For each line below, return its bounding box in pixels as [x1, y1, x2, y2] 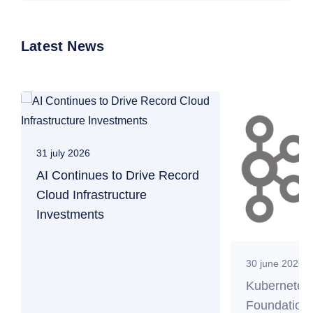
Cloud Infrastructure [36, 187, 147, 202]
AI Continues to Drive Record [36, 168, 199, 182]
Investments [36, 207, 104, 221]
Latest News [21, 38, 105, 54]
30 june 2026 [246, 257, 304, 269]
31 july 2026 [36, 147, 90, 159]
